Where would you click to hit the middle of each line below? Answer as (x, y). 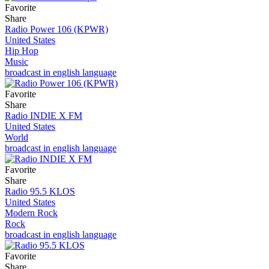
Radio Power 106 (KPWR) (56, 29)
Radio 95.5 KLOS (40, 191)
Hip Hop (22, 50)
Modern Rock (31, 213)
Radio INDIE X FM (44, 115)
